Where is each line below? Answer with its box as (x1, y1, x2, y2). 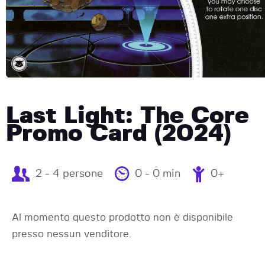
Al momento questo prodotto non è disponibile (12, 212, 233, 222)
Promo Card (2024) (6, 121, 231, 146)
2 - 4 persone (35, 168, 103, 179)
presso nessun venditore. (12, 228, 131, 239)
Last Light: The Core (6, 104, 249, 128)
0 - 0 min (135, 168, 180, 179)
